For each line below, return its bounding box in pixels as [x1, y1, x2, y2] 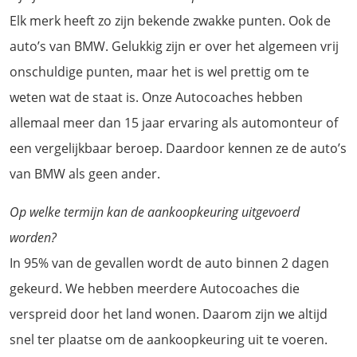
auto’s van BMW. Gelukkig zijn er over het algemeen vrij [10, 37, 339, 55]
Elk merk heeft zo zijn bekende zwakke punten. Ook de [10, 11, 331, 29]
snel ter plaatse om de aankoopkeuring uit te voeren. [10, 330, 328, 348]
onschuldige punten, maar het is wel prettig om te [10, 62, 309, 80]
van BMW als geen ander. [10, 164, 160, 182]
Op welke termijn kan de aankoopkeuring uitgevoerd [10, 202, 300, 221]
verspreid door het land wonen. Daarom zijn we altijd [10, 304, 328, 323]
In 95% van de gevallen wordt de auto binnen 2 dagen [10, 253, 329, 272]
